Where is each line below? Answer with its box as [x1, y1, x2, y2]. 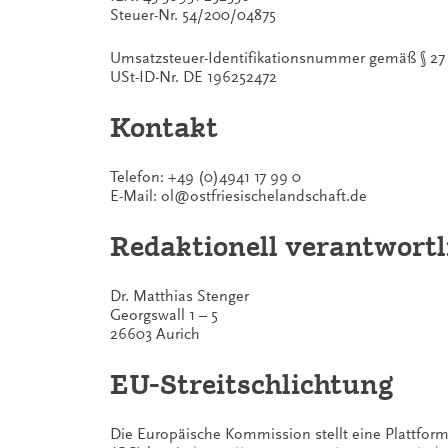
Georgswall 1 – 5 [110, 306, 218, 324]
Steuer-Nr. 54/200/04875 [110, 6, 276, 24]
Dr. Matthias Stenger [110, 287, 249, 305]
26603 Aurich [110, 325, 200, 343]
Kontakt [110, 111, 218, 144]
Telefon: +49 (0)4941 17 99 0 [110, 168, 301, 186]
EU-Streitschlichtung [110, 368, 394, 401]
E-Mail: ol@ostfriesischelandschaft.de [110, 187, 367, 205]
